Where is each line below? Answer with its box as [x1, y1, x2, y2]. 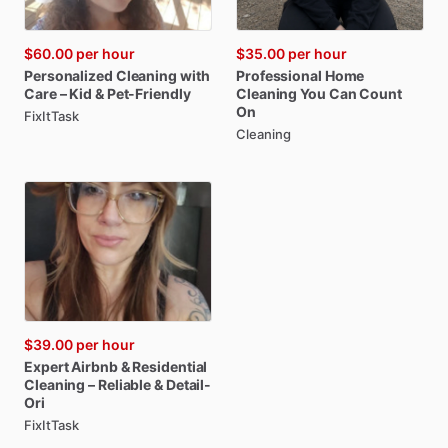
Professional [236, 67, 322, 84]
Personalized [24, 67, 113, 84]
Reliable [97, 376, 152, 393]
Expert [24, 358, 69, 375]
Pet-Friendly [106, 85, 191, 102]
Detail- [165, 376, 212, 393]
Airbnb [71, 358, 118, 375]
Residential [132, 358, 208, 375]
